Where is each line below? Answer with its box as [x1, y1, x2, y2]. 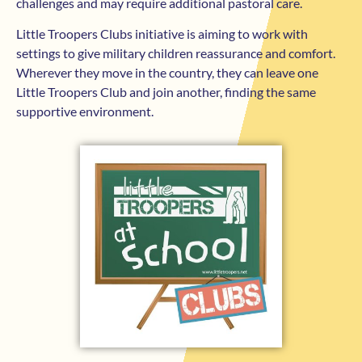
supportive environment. [16, 103, 154, 120]
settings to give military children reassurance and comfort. [16, 45, 335, 61]
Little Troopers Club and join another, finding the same [16, 84, 316, 100]
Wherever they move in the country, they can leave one [16, 65, 318, 81]
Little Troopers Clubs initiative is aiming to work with [16, 26, 308, 42]
